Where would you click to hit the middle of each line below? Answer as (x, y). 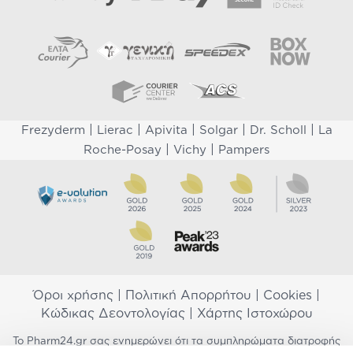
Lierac (115, 130)
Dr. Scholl (278, 130)
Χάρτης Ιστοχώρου (255, 313)
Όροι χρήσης (73, 295)
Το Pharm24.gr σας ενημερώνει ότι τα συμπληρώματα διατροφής (176, 341)
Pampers (244, 150)
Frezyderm (53, 130)
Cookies (288, 295)
